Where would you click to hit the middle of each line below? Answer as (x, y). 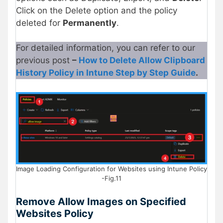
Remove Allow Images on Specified (101, 202)
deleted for (39, 23)
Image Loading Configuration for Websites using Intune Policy (111, 168)
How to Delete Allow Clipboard (142, 60)
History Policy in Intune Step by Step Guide (106, 73)
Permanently (90, 23)
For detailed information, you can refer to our (106, 48)
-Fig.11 (111, 178)
